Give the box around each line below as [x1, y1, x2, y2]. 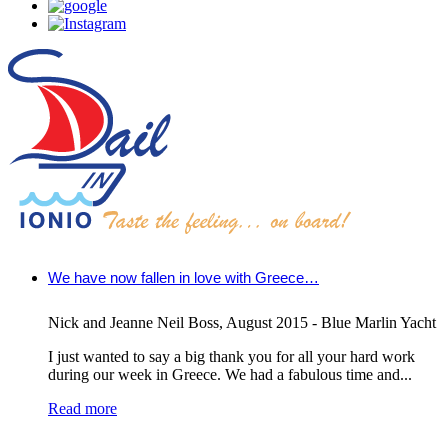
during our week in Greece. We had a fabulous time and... [48, 366, 412, 384]
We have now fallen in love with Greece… [48, 269, 319, 287]
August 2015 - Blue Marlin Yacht [226, 314, 436, 332]
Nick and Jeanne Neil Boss [48, 314, 219, 332]
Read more [48, 400, 117, 418]
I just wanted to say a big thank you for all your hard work [48, 348, 415, 366]
